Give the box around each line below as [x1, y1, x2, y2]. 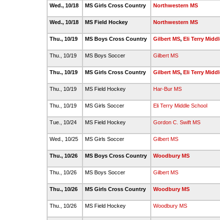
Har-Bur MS [153, 86, 182, 92]
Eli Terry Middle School [153, 103, 207, 109]
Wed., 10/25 [50, 136, 80, 142]
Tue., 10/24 [50, 119, 78, 125]
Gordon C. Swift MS [153, 119, 200, 125]
